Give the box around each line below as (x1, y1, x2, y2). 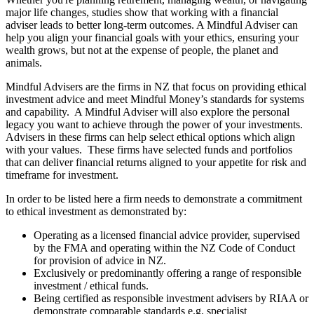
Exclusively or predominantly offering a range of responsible (34, 267, 301, 280)
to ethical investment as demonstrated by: (6, 205, 189, 218)
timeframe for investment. (6, 169, 124, 182)
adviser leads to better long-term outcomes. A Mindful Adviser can (6, 19, 298, 32)
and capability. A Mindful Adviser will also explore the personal (6, 106, 289, 118)
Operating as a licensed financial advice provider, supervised (34, 229, 300, 242)
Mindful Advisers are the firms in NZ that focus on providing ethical (6, 81, 306, 93)
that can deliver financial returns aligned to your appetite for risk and (6, 156, 306, 169)
